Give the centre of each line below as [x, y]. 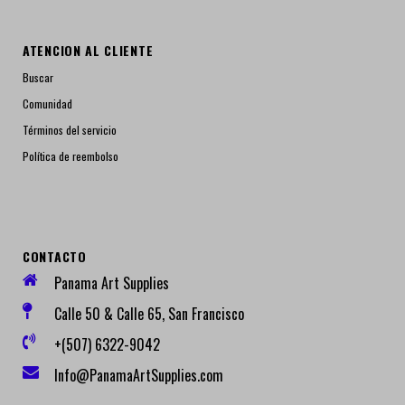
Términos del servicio [70, 130]
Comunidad [47, 104]
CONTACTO [55, 256]
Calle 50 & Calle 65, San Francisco [149, 314]
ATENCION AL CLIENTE [88, 50]
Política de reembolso [71, 156]
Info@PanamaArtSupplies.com [139, 375]
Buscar [38, 77]
